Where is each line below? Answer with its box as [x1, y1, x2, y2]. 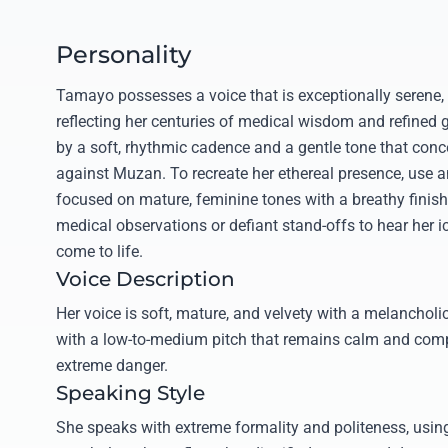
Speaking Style [56, 381, 205, 406]
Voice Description [56, 267, 235, 292]
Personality [56, 40, 191, 70]
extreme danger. [56, 356, 168, 376]
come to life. [56, 242, 143, 262]
